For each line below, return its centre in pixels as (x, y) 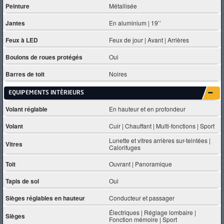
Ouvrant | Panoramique (141, 163)
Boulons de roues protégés (44, 57)
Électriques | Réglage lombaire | (153, 212)
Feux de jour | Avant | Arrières (149, 39)
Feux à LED (22, 40)
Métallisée (123, 5)
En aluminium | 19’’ (135, 22)
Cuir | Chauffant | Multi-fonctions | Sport (162, 125)
